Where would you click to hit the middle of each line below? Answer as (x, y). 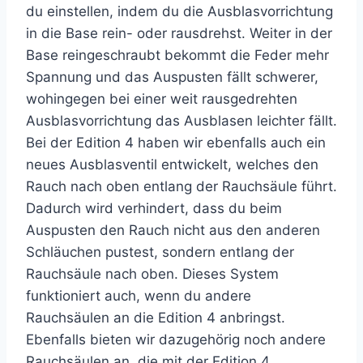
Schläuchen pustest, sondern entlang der (160, 252)
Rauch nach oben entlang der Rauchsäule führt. (181, 186)
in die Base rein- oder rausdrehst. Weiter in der (179, 33)
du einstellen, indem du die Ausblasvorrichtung (179, 11)
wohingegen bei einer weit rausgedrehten (162, 99)
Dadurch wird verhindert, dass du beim (154, 208)
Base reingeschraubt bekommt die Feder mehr (177, 55)
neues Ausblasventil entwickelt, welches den (172, 164)
